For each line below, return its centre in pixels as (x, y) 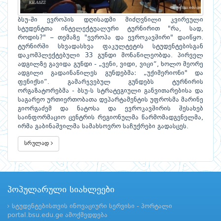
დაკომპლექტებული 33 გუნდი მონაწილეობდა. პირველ (110, 56)
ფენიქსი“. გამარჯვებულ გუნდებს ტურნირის (110, 82)
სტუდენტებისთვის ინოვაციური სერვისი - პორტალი (92, 207)
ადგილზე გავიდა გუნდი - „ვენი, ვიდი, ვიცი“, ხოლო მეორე (110, 65)
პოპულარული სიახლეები (61, 190)
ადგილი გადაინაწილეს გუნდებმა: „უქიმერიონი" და (110, 74)
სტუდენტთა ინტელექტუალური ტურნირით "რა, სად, (110, 29)
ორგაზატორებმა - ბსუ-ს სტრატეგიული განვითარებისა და (110, 91)
